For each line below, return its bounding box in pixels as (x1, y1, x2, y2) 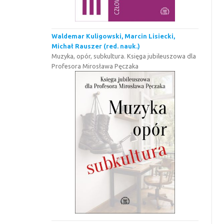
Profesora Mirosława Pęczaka (51, 62, 139, 70)
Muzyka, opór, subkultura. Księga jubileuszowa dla (51, 52, 196, 60)
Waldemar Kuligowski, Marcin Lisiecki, (51, 32, 175, 40)
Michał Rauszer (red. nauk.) (51, 42, 140, 50)
